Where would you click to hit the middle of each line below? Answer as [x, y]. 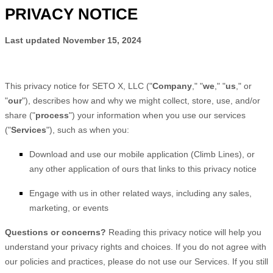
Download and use [65, 154]
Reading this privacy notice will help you [185, 232]
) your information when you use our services [159, 115]
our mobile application [145, 154]
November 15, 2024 [102, 40]
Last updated [34, 40]
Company [172, 86]
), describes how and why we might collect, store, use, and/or [143, 101]
